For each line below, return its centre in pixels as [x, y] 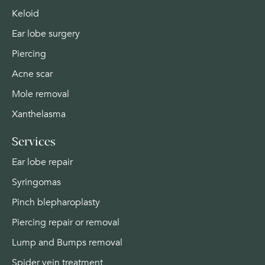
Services [34, 142]
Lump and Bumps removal [67, 243]
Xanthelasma [39, 114]
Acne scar [32, 74]
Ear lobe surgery [46, 33]
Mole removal [41, 94]
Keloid [25, 13]
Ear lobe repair [42, 162]
